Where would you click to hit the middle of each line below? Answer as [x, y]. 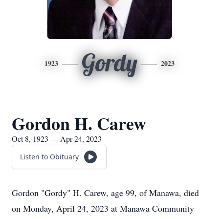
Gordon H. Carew [79, 123]
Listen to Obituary [49, 157]
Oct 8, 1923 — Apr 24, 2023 [57, 139]
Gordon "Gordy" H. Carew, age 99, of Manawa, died [105, 193]
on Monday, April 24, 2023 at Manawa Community [103, 208]
